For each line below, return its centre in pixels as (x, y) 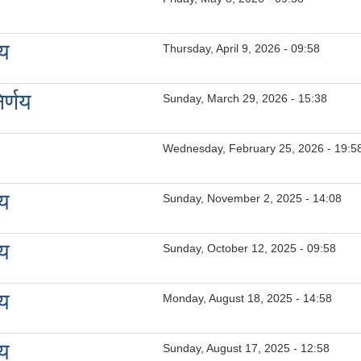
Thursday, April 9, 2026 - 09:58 (241, 48)
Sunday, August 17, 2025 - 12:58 (246, 348)
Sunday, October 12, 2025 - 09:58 (249, 248)
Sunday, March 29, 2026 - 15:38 (245, 98)
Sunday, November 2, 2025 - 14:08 (252, 198)
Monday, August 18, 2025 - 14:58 (247, 298)
